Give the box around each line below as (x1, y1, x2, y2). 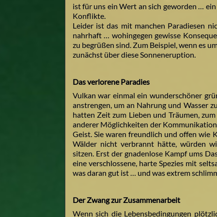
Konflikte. (72, 11, 106, 21)
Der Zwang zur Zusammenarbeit (72, 195, 180, 205)
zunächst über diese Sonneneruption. (72, 50, 196, 60)
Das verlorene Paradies (72, 77, 150, 87)
